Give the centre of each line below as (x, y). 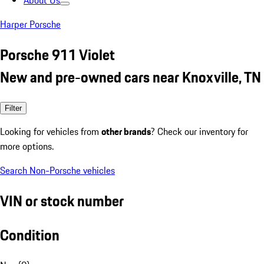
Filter (13, 108)
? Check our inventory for (199, 131)
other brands (126, 131)
